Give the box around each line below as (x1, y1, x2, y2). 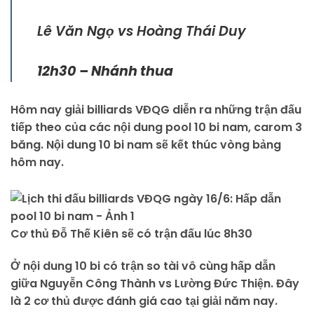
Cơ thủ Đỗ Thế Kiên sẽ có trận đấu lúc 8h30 (11, 226, 252, 243)
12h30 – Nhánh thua (37, 62, 173, 81)
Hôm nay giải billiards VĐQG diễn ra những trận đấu (11, 102, 301, 118)
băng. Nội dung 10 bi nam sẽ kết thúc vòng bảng (11, 137, 281, 153)
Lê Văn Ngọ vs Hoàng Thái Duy (37, 22, 246, 41)
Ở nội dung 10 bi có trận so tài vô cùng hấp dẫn (11, 257, 275, 274)
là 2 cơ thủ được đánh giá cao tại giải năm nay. (11, 292, 278, 309)
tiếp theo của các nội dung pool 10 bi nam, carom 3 (11, 119, 302, 136)
